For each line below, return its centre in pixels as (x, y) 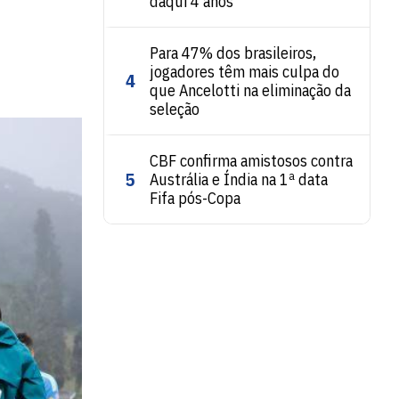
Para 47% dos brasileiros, (233, 53)
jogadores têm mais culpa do (244, 72)
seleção (175, 109)
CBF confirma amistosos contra (251, 161)
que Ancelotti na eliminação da (250, 90)
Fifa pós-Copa (195, 198)
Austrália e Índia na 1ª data (239, 179)
